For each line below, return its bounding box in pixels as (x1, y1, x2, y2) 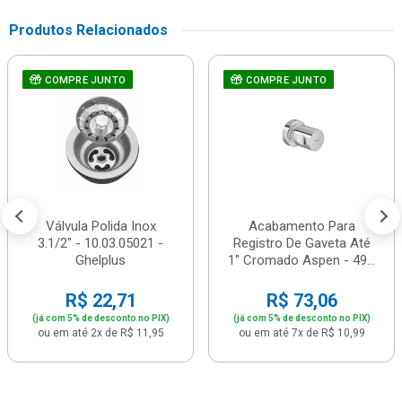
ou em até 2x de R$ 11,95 (37, 327, 164, 339)
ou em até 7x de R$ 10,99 (238, 327, 365, 339)
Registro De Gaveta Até (232, 235, 371, 251)
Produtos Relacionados (9, 22, 168, 39)
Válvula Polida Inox (45, 218, 156, 234)
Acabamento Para (248, 218, 355, 234)
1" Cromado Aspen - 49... (228, 252, 375, 268)
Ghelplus (75, 252, 126, 268)
